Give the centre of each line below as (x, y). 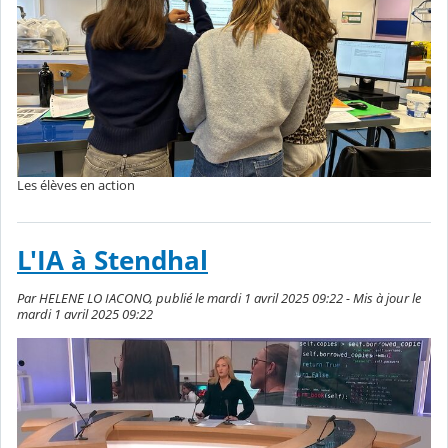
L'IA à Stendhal (112, 261)
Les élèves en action (76, 185)
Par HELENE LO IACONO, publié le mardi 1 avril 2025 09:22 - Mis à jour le (219, 298)
